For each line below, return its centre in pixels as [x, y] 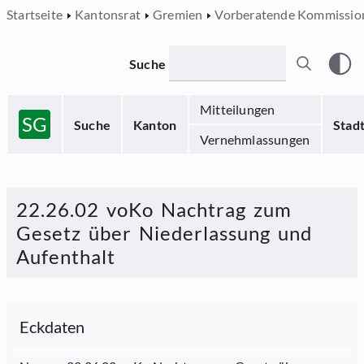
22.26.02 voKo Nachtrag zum [154, 209]
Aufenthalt [66, 256]
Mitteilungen [238, 109]
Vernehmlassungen [255, 139]
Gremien [178, 14]
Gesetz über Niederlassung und [164, 233]
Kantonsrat [108, 14]
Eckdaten [52, 327]
